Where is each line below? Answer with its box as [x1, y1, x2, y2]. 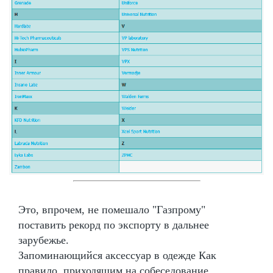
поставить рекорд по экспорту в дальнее [18, 218, 209, 231]
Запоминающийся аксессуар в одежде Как [18, 249, 216, 261]
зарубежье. [18, 233, 69, 246]
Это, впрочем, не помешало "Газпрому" [18, 203, 205, 216]
